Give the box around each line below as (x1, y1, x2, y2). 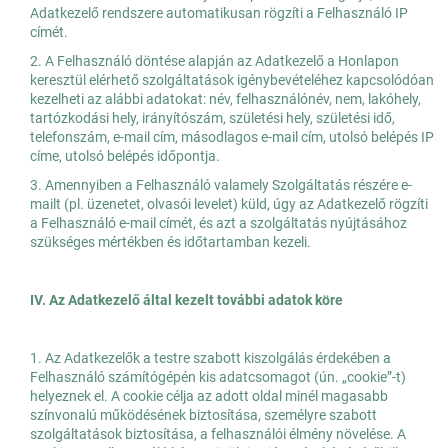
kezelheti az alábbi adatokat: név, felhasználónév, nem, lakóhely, (30, 91, 421, 108)
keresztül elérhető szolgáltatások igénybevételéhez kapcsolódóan (30, 72, 434, 89)
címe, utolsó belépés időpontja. (30, 148, 220, 165)
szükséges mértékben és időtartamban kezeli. (30, 234, 311, 251)
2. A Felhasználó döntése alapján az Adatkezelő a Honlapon (30, 53, 399, 70)
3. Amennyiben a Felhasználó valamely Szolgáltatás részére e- (30, 177, 412, 194)
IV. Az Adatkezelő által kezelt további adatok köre (30, 292, 343, 309)
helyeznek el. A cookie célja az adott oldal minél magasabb (30, 388, 388, 405)
